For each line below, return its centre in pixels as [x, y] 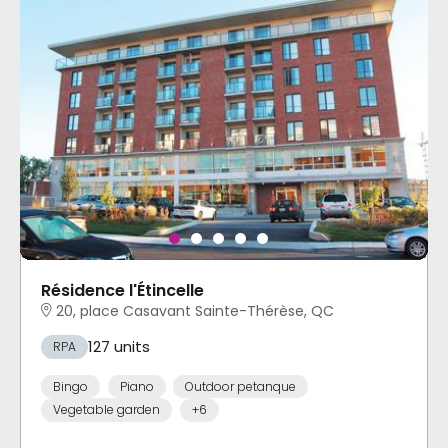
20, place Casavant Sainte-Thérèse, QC [195, 311]
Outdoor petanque [240, 386]
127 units [119, 346]
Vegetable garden [106, 410]
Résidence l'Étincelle [122, 290]
